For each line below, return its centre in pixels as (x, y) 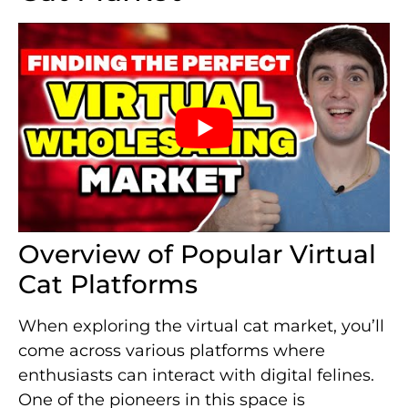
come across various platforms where (172, 350)
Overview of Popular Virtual (197, 254)
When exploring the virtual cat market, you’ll (201, 326)
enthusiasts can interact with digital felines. (196, 375)
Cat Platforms (108, 284)
